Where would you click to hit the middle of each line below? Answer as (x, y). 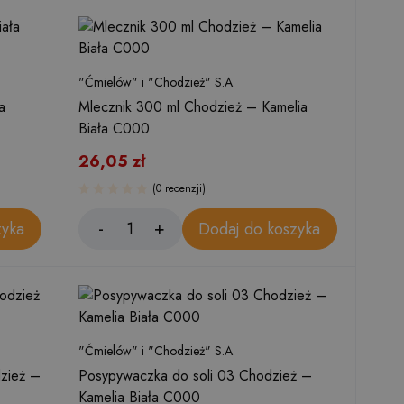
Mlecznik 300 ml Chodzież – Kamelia (193, 107)
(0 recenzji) (179, 188)
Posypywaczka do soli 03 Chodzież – (195, 376)
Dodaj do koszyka (260, 229)
